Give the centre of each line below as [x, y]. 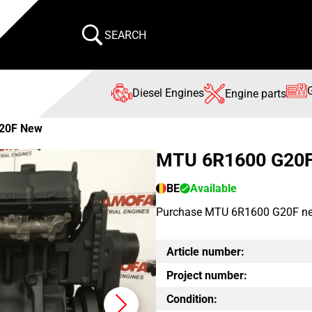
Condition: [192, 299]
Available [213, 188]
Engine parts [256, 94]
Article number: [205, 251]
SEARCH [126, 35]
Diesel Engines [169, 93]
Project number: [207, 275]
